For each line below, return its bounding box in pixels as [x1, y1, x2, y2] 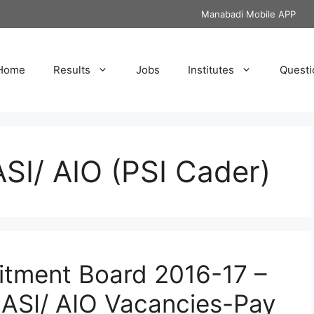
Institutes [188, 63, 234, 76]
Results [53, 63, 90, 76]
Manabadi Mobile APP [201, 8, 296, 20]
